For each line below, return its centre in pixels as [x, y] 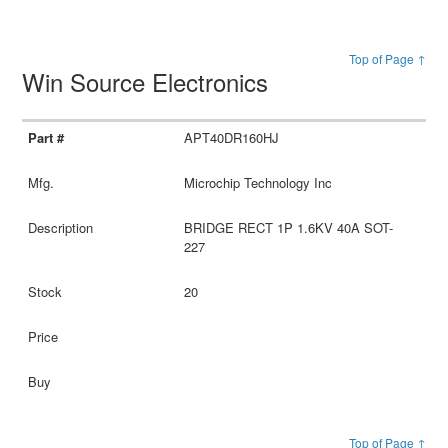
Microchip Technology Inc [257, 182]
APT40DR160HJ [231, 137]
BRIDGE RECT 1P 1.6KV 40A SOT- [288, 227]
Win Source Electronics [149, 81]
